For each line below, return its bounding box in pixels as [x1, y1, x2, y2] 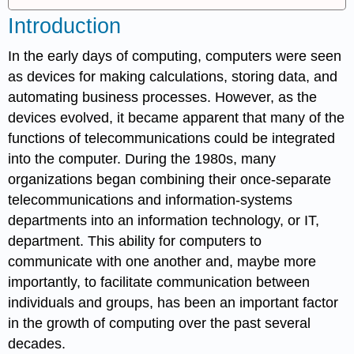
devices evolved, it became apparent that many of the [8, 109, 345, 126]
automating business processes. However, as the [8, 88, 318, 105]
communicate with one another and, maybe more [8, 253, 317, 269]
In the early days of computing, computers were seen [8, 47, 342, 64]
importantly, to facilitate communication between [8, 273, 311, 290]
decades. [8, 335, 66, 352]
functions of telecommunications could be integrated [8, 130, 336, 146]
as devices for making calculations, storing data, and [8, 68, 338, 85]
